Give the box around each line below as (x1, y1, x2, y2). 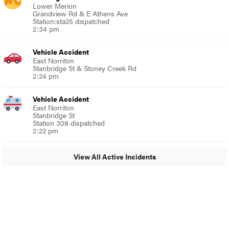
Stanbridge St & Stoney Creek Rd (33, 62, 137, 73)
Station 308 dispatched (33, 117, 105, 128)
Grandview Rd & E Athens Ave (33, 8, 128, 18)
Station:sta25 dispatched (33, 15, 110, 26)
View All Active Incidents (73, 151, 156, 162)
